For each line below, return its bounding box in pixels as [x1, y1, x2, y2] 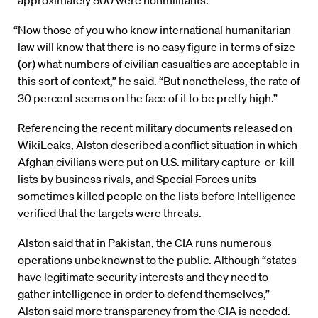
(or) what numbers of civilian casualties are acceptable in [18, 57, 300, 72]
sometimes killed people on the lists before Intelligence [18, 189, 296, 204]
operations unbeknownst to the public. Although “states [18, 253, 297, 268]
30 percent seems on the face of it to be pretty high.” [18, 91, 278, 106]
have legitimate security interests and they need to [18, 270, 268, 285]
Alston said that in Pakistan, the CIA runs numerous [18, 236, 272, 251]
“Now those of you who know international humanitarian [13, 23, 292, 38]
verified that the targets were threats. [18, 206, 202, 221]
